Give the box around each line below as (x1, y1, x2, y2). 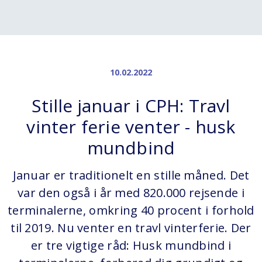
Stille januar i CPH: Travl (32, 94, 230, 118)
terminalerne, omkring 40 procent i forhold (8, 202, 254, 218)
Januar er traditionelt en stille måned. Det (12, 167, 250, 183)
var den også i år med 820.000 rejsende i (18, 185, 244, 201)
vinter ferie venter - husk (26, 115, 236, 139)
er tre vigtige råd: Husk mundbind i (30, 237, 232, 253)
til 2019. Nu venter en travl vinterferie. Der (11, 220, 251, 236)
